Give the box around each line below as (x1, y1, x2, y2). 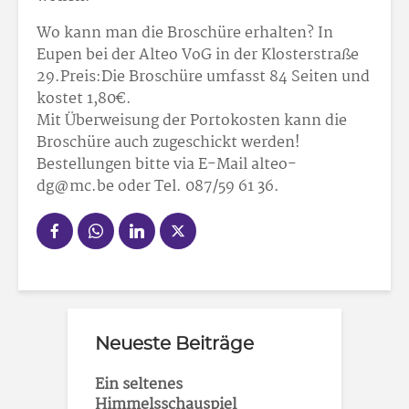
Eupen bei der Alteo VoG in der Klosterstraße (37, 43, 359, 68)
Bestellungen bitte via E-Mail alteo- (37, 152, 297, 178)
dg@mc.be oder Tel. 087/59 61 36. (37, 174, 279, 200)
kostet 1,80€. (37, 87, 131, 112)
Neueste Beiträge (95, 335, 254, 354)
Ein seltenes (95, 372, 183, 398)
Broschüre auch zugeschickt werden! (37, 131, 300, 156)
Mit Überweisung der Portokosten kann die (37, 109, 347, 134)
